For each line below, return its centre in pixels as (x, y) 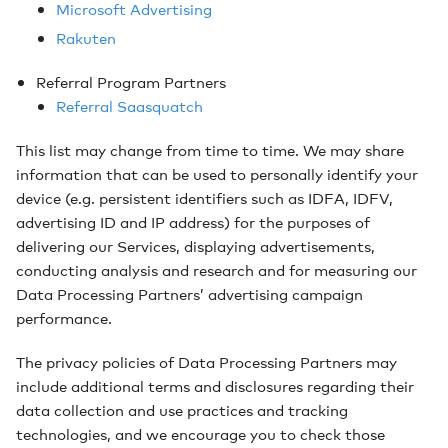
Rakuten (86, 38)
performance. (64, 318)
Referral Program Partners (131, 82)
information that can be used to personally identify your (217, 174)
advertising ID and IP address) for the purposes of (193, 222)
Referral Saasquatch (129, 106)
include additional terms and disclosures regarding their (215, 386)
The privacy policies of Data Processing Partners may (206, 362)
